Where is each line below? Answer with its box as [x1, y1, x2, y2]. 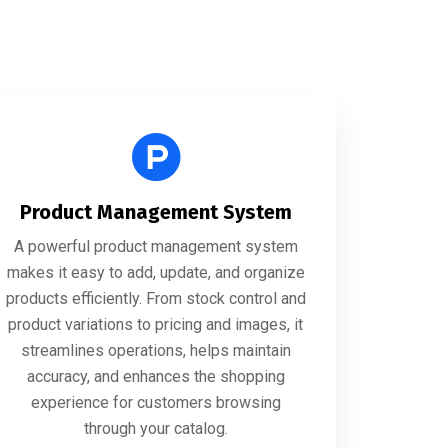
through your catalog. [83, 419, 228, 438]
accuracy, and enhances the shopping [26, 367, 285, 386]
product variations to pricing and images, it [8, 315, 304, 334]
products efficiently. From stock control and [5, 289, 306, 308]
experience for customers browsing [30, 393, 281, 412]
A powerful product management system [13, 237, 298, 256]
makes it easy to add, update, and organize [6, 263, 305, 282]
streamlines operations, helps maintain [20, 341, 291, 360]
